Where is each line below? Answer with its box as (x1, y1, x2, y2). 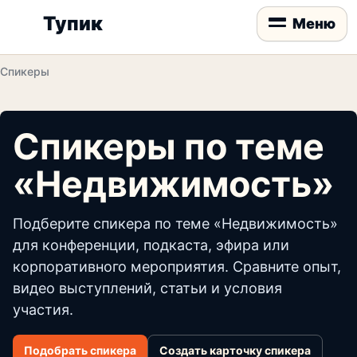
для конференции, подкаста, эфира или (13, 237, 289, 253)
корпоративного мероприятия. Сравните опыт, (13, 258, 341, 275)
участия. (13, 301, 73, 318)
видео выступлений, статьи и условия (13, 280, 282, 296)
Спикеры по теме (13, 125, 324, 168)
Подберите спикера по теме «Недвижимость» (13, 215, 338, 232)
